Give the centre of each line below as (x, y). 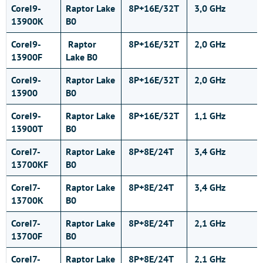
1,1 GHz (209, 116)
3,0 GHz (209, 8)
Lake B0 (82, 57)
